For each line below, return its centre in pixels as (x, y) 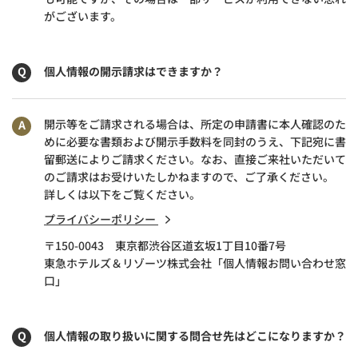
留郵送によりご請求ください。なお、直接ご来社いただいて (195, 159)
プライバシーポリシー (101, 219)
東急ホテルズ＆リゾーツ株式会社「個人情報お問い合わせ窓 (195, 263)
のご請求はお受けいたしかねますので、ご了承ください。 (189, 176)
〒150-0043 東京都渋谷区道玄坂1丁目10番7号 (165, 245)
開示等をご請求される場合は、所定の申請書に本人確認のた (195, 123)
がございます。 (83, 16)
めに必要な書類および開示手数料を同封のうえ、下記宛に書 (195, 141)
